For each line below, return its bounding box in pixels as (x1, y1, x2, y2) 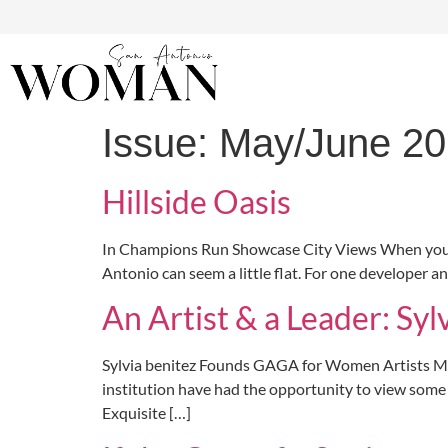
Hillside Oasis (102, 181, 291, 221)
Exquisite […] (102, 403, 191, 423)
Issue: (102, 120, 219, 165)
